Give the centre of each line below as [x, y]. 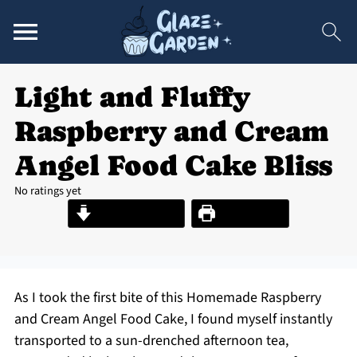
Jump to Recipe [135, 213]
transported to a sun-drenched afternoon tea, [151, 341]
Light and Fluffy [132, 97]
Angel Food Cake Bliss [173, 165]
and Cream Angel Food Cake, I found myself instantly [173, 319]
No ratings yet [47, 191]
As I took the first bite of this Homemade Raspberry [167, 298]
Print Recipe [248, 213]
